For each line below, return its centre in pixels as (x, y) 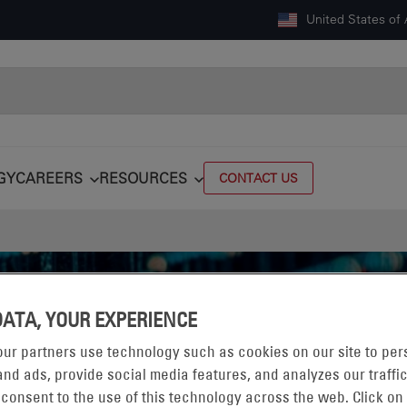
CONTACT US (258, 178)
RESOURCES (143, 178)
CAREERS (49, 178)
